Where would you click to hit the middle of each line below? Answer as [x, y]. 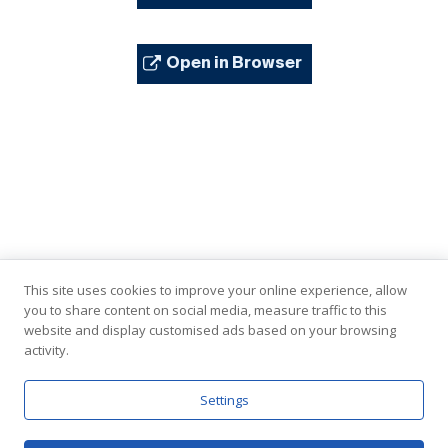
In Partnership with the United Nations [245, 395]
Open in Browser [234, 63]
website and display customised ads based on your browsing [210, 330]
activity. [46, 350]
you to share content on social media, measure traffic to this [205, 310]
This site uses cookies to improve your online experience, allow [215, 290]
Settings [224, 400]
